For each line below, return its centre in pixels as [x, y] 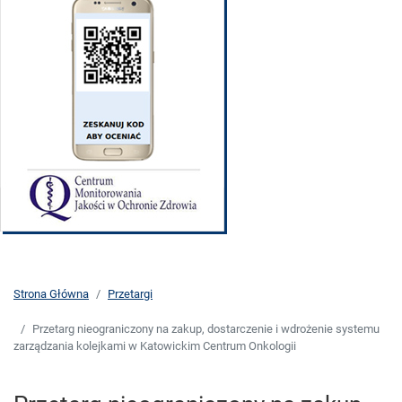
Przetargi [130, 294]
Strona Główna [51, 294]
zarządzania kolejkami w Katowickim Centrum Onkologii [155, 346]
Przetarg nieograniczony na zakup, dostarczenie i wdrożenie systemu [206, 329]
